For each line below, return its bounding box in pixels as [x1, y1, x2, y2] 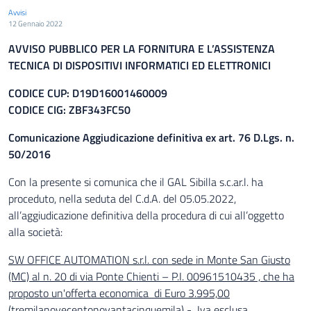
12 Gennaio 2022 [8, 17, 62, 29]
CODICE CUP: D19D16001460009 [8, 85, 167, 101]
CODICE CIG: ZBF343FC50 [8, 101, 131, 118]
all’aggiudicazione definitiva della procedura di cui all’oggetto [8, 207, 284, 224]
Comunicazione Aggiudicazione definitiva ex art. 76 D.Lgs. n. [8, 129, 294, 146]
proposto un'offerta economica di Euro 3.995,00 [8, 285, 230, 301]
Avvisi [8, 6, 26, 18]
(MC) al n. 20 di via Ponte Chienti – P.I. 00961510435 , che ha [8, 268, 294, 285]
